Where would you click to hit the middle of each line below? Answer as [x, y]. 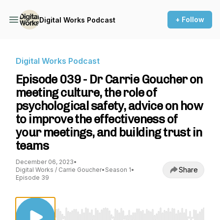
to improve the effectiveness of [97, 119]
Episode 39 [32, 178]
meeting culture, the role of [86, 93]
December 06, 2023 [45, 162]
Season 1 [118, 170]
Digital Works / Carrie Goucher [59, 170]
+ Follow [190, 19]
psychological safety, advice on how [109, 106]
